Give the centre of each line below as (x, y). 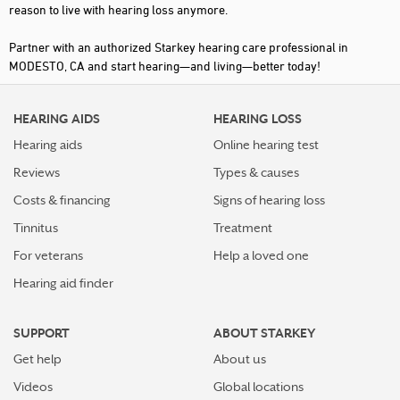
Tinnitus (36, 228)
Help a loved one (261, 255)
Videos (33, 387)
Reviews (37, 172)
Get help (37, 359)
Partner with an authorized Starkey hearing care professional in (179, 47)
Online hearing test (266, 145)
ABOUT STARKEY (264, 333)
